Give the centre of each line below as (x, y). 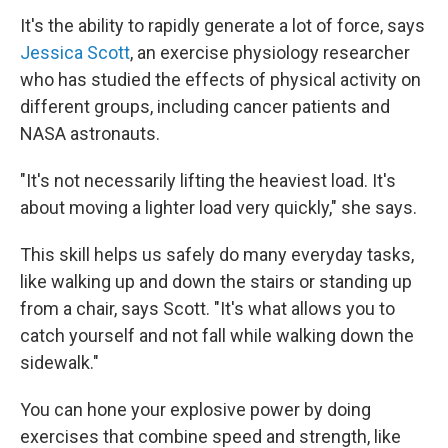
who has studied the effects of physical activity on (220, 79)
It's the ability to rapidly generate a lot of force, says (222, 25)
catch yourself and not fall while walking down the (217, 335)
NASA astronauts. (90, 133)
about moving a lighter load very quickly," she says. (218, 207)
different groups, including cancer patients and (205, 106)
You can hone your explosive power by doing (195, 409)
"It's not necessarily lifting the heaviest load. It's (208, 180)
